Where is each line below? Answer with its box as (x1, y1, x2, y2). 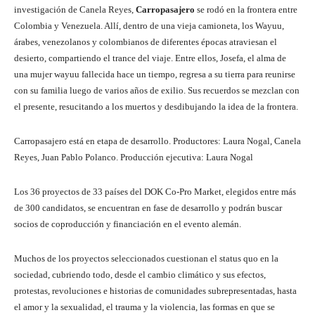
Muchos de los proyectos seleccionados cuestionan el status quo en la (14, 253, 278, 264)
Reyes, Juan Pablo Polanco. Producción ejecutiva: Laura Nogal (14, 152, 253, 163)
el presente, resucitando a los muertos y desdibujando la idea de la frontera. (14, 101, 298, 112)
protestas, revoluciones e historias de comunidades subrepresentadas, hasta (14, 285, 297, 297)
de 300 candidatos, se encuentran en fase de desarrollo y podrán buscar (14, 202, 282, 214)
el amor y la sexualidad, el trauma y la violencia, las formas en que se (14, 302, 275, 313)
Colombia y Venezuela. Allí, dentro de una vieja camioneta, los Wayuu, (14, 20, 284, 32)
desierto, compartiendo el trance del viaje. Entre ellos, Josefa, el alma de (14, 53, 286, 64)
